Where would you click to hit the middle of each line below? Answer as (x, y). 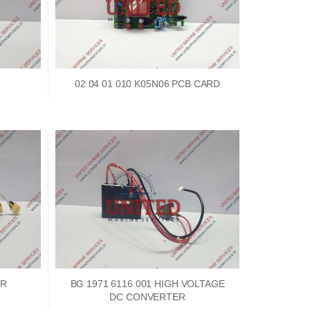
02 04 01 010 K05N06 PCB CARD (148, 84)
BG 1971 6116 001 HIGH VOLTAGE (147, 284)
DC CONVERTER (147, 297)
